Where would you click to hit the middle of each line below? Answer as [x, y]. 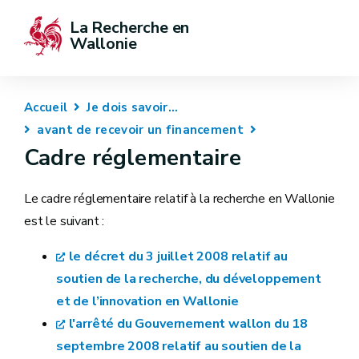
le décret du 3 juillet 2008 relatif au [178, 256]
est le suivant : [65, 221]
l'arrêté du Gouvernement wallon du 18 [188, 324]
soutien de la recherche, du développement [189, 279]
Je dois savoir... [133, 107]
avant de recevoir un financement [140, 130]
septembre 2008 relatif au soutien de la [179, 346]
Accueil [46, 107]
